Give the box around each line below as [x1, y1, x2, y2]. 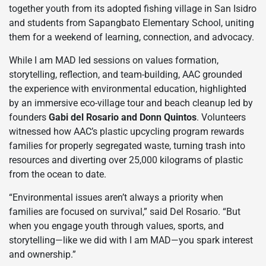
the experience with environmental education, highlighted [9, 83, 246, 94]
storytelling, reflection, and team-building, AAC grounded [9, 68, 242, 80]
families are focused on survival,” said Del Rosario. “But [9, 205, 240, 217]
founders [9, 111, 49, 123]
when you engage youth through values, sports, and [9, 220, 224, 232]
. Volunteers [197, 111, 246, 123]
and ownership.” [9, 248, 76, 260]
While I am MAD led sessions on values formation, [9, 54, 218, 66]
